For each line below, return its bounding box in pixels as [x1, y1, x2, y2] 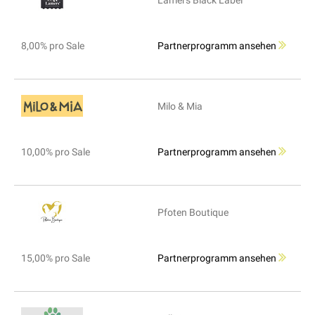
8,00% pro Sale [21, 40, 84, 52]
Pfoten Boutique [157, 207, 229, 219]
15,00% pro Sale [21, 252, 90, 264]
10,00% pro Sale [21, 146, 90, 158]
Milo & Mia [157, 101, 202, 112]
